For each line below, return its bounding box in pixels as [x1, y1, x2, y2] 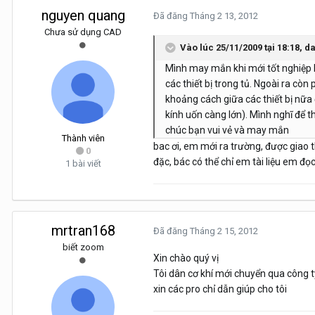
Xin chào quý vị [153, 252, 219, 264]
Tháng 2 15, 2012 [190, 226, 258, 237]
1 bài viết [65, 158, 101, 169]
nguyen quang [41, 7, 125, 25]
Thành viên [61, 133, 105, 144]
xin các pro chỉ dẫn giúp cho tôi [153, 283, 287, 295]
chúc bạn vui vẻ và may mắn [165, 124, 289, 136]
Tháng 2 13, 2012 [190, 11, 258, 22]
